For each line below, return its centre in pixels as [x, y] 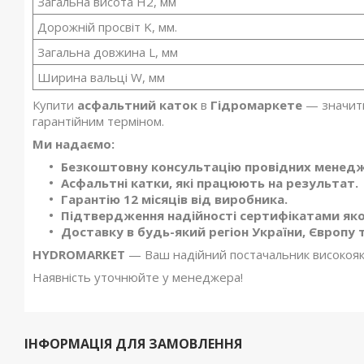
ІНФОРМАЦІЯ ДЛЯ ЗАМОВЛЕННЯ [133, 344]
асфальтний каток [139, 105]
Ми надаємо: [74, 144]
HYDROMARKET [80, 254]
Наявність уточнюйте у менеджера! [138, 277]
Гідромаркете [256, 105]
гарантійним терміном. [98, 121]
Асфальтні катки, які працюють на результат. [210, 183]
